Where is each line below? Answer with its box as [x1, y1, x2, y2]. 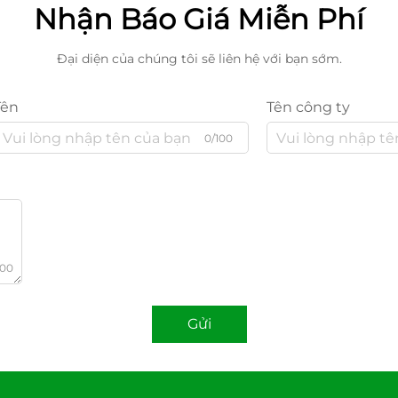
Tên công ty [267, 99, 350, 115]
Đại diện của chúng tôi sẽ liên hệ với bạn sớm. [56, 51, 342, 67]
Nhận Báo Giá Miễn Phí [34, 2, 364, 36]
